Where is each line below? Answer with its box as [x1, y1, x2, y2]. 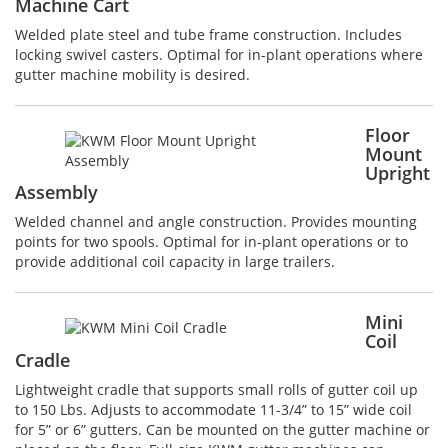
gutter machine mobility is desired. [15, 65, 250, 85]
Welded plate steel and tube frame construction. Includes [15, 25, 402, 45]
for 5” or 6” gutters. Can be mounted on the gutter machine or [15, 420, 430, 440]
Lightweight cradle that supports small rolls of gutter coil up [15, 380, 418, 400]
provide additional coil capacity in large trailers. [15, 252, 335, 272]
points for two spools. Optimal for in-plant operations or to [15, 232, 408, 252]
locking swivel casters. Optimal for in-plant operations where [15, 45, 423, 65]
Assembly [15, 180, 98, 205]
